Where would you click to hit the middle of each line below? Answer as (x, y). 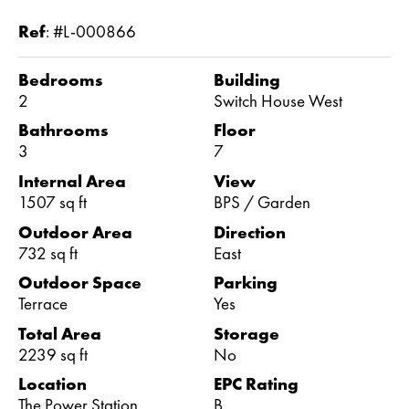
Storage (246, 333)
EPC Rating (256, 384)
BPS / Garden (262, 202)
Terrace (43, 304)
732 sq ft (48, 253)
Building (247, 79)
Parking (246, 283)
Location (52, 384)
